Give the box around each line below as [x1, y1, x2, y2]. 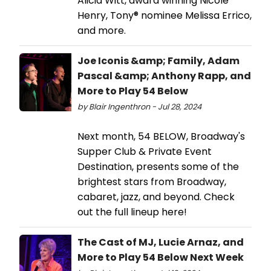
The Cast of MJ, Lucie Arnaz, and [77, 235, 244, 249]
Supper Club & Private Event [77, 144, 212, 158]
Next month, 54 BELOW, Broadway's [77, 129, 245, 143]
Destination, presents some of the [77, 159, 239, 174]
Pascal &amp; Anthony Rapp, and [77, 68, 251, 83]
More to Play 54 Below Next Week [77, 250, 244, 264]
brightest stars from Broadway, [77, 174, 226, 189]
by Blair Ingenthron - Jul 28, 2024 [77, 101, 201, 112]
